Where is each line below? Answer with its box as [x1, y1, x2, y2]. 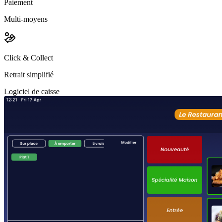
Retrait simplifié [4, 70, 54, 79]
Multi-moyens [4, 15, 48, 24]
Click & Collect [4, 54, 53, 62]
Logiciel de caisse [4, 87, 59, 96]
